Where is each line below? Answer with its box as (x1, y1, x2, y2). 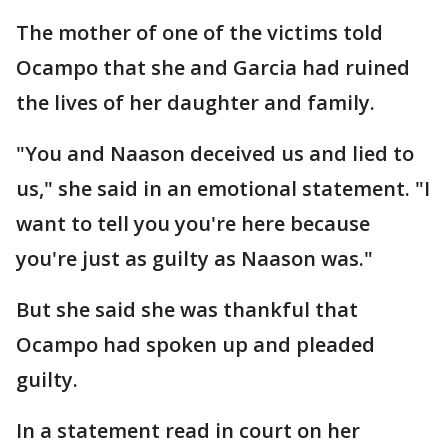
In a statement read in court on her (16, 417, 360, 444)
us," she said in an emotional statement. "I (16, 175, 430, 202)
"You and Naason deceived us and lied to (16, 140, 414, 167)
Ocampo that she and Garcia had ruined (16, 54, 410, 81)
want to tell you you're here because (16, 210, 370, 237)
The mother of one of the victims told (16, 19, 383, 46)
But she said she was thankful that (16, 296, 358, 323)
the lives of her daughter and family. (16, 89, 375, 116)
